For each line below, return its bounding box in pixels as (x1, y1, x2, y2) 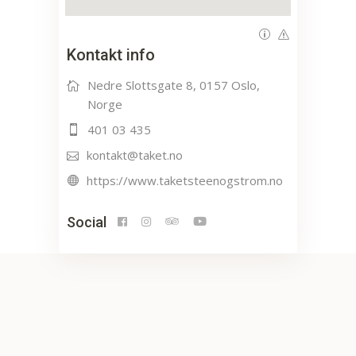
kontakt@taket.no (87, 146, 183, 163)
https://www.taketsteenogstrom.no (87, 172, 283, 188)
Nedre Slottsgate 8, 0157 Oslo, (87, 76, 260, 93)
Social (67, 214, 106, 231)
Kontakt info (67, 44, 155, 64)
